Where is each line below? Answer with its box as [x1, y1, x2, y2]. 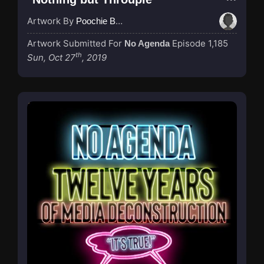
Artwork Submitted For [27, 37, 124, 49]
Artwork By [27, 15, 76, 27]
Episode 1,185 [172, 37, 228, 49]
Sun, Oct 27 [27, 51, 75, 63]
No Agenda [124, 38, 170, 48]
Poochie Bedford [76, 15, 115, 26]
